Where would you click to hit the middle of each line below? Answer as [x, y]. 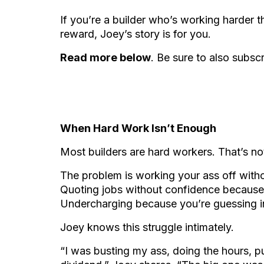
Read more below [105, 57]
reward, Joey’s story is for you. [136, 34]
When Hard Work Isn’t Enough [138, 128]
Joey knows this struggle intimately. [147, 227]
